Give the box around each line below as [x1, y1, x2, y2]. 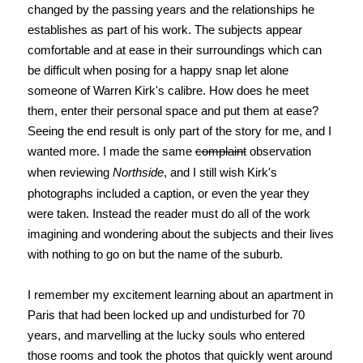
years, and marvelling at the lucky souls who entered [27, 328, 305, 343]
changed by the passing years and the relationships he [27, 2, 314, 17]
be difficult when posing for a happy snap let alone [27, 63, 288, 78]
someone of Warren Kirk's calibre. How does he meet [27, 83, 309, 98]
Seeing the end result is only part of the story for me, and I [27, 124, 331, 139]
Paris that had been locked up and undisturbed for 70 [27, 308, 305, 322]
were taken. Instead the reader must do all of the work [27, 207, 310, 221]
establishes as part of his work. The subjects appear [27, 23, 302, 37]
